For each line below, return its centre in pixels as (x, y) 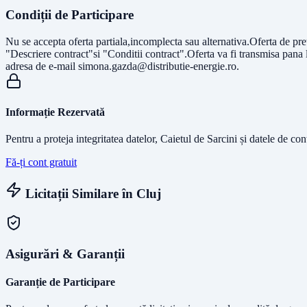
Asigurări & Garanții (65, 254)
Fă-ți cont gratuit (41, 162)
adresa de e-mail (42, 66)
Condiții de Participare (70, 15)
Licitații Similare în (79, 194)
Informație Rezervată (55, 112)
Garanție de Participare (60, 282)
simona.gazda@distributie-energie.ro (157, 66)
